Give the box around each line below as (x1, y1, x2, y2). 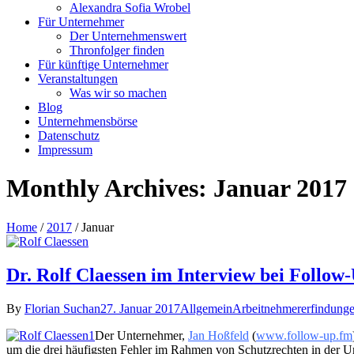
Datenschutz (38, 128, 100, 142)
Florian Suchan (24, 301, 100, 315)
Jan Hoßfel (188, 328, 243, 342)
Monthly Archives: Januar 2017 (6, 174, 347, 203)
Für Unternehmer (38, 14, 124, 28)
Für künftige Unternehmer (38, 57, 168, 71)
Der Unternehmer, (95, 328, 188, 342)
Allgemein (180, 301, 232, 315)
